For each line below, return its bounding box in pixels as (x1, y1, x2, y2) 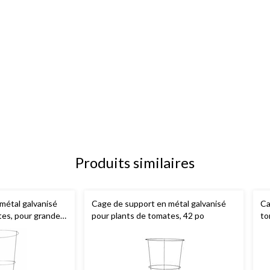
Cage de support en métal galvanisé (92, 198, 226, 209)
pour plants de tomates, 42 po (92, 210, 204, 221)
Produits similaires (75, 154, 195, 172)
